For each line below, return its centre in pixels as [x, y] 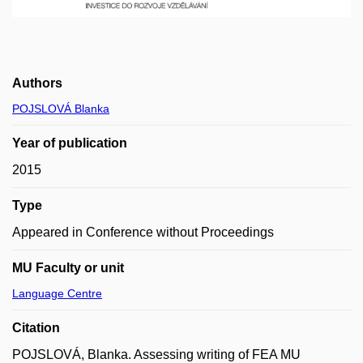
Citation [36, 327]
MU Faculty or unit [68, 267]
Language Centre [57, 293]
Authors [37, 83]
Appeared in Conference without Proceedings [143, 232]
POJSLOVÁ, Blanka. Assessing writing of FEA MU [156, 354]
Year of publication [70, 143]
